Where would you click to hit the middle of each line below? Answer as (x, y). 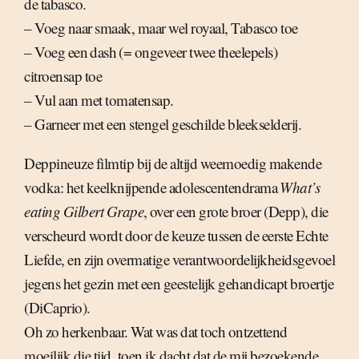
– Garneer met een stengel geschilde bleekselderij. (163, 124)
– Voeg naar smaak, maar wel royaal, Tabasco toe (161, 28)
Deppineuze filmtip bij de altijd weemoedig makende (173, 163)
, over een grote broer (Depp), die (236, 212)
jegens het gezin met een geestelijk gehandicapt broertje (179, 284)
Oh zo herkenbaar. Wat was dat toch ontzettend (156, 332)
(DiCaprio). (57, 308)
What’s (300, 188)
